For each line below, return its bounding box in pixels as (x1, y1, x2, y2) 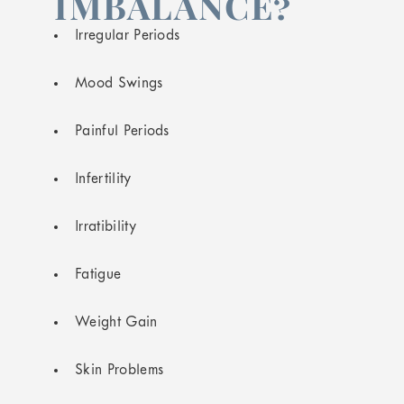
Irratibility (75, 220, 136, 234)
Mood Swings (75, 77, 163, 91)
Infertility (75, 172, 132, 187)
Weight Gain (75, 316, 158, 330)
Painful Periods (75, 124, 170, 139)
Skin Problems (75, 363, 164, 378)
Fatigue (75, 268, 122, 282)
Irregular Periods (75, 29, 180, 43)
